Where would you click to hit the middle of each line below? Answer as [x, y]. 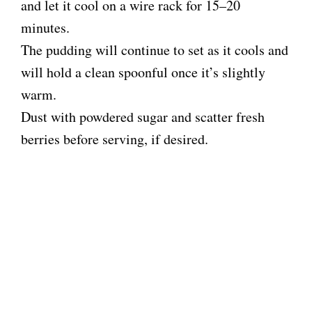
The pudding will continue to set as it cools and [155, 50]
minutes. [45, 28]
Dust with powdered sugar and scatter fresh [143, 117]
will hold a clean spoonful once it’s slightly [143, 72]
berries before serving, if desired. [115, 139]
